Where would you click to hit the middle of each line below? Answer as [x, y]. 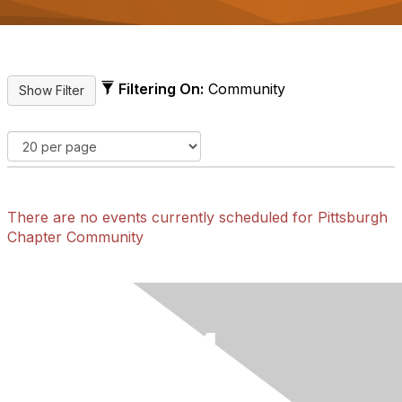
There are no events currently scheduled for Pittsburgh [197, 217]
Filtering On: [161, 89]
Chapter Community [75, 237]
